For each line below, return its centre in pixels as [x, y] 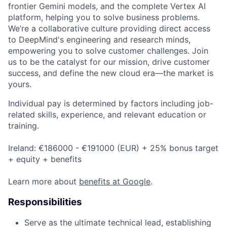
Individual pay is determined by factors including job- [111, 103]
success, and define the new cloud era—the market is [111, 73]
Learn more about [44, 181]
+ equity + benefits [45, 159]
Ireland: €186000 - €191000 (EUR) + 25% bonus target [113, 148]
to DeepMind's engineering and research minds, [99, 39]
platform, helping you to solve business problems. [104, 17]
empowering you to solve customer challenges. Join [108, 50]
